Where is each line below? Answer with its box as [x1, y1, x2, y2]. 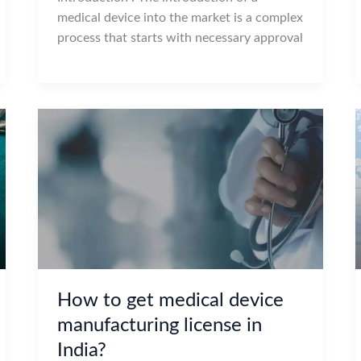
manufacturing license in [57, 315, 263, 335]
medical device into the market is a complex [57, 10, 304, 24]
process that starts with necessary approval [57, 31, 304, 44]
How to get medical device [57, 290, 284, 310]
